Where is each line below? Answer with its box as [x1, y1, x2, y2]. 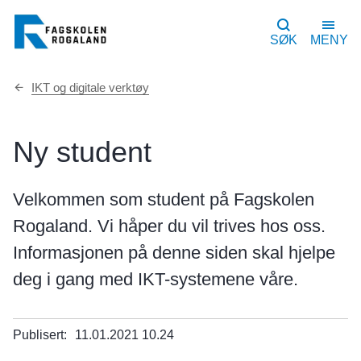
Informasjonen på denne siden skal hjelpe [13, 243, 335, 263]
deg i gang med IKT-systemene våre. [13, 269, 298, 289]
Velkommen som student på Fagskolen [13, 189, 314, 210]
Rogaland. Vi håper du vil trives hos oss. [13, 216, 326, 236]
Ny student [13, 135, 151, 168]
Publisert [13, 328, 64, 342]
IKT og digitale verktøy [31, 81, 149, 94]
